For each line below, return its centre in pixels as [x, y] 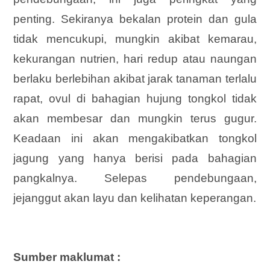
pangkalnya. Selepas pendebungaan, [135, 178]
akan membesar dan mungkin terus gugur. [135, 119]
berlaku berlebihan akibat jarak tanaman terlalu [135, 79]
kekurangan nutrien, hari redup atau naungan [135, 59]
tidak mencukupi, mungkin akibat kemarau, [135, 39]
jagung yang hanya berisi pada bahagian [135, 159]
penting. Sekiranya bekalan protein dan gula [135, 19]
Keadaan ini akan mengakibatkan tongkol [135, 139]
